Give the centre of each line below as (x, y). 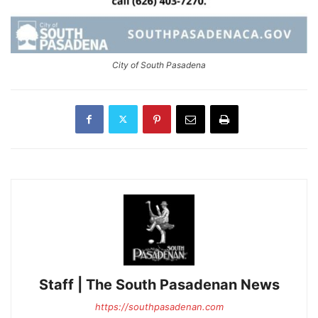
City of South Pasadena (159, 65)
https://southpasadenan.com (159, 306)
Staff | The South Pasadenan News (159, 284)
